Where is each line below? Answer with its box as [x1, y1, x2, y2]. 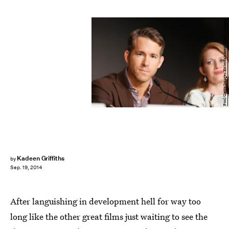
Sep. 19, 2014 [10, 164, 42, 171]
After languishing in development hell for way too [10, 195, 201, 207]
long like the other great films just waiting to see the [10, 211, 208, 222]
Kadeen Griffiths [16, 154, 65, 163]
